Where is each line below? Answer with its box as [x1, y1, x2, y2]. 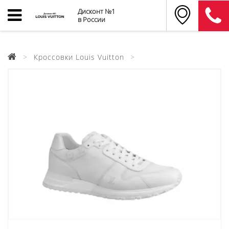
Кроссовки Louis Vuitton [34, 52, 124, 62]
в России [78, 15, 105, 24]
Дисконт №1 [78, 7, 115, 16]
